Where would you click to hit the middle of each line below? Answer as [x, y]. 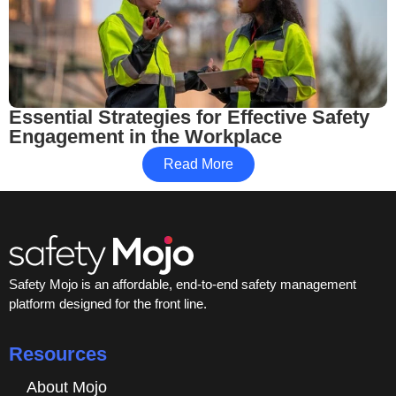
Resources [58, 354]
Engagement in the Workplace [145, 137]
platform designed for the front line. [108, 304]
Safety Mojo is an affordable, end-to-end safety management [183, 285]
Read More [198, 164]
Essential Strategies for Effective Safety [189, 118]
